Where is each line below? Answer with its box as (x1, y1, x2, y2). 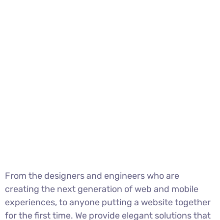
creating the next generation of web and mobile (5, 183, 198, 194)
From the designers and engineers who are (5, 170, 179, 181)
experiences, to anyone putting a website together (5, 196, 211, 208)
